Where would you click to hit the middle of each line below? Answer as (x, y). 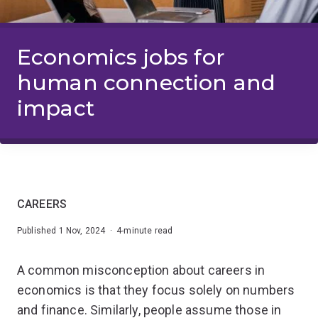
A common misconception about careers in (141, 270)
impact (56, 108)
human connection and (147, 82)
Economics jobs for (121, 57)
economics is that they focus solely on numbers (156, 290)
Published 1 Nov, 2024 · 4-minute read (95, 230)
